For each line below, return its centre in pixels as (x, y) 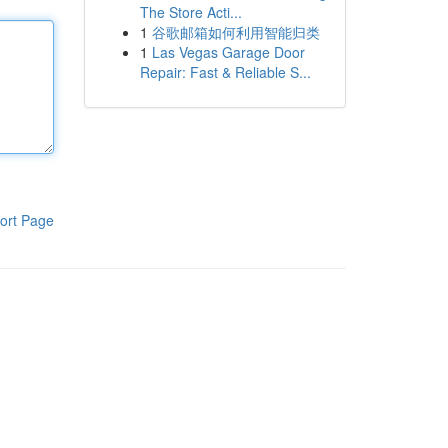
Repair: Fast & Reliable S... (225, 72)
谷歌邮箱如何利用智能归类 (235, 32)
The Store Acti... (190, 12)
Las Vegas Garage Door (228, 52)
